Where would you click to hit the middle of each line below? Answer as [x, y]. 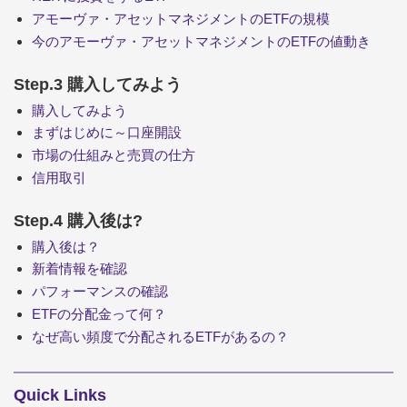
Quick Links [60, 396]
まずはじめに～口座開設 [107, 133]
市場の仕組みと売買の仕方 [114, 155]
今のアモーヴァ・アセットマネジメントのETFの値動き [201, 41]
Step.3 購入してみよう [98, 84]
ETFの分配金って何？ [99, 313]
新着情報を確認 [79, 269]
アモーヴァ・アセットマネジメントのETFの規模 [181, 19]
